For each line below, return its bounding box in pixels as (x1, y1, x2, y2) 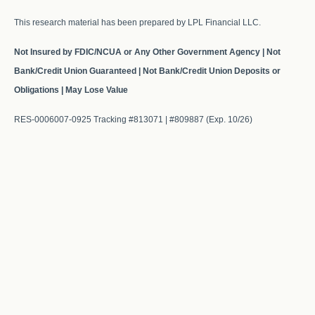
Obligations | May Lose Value (14, 84, 128, 95)
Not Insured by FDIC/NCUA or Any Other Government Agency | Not (14, 46, 281, 57)
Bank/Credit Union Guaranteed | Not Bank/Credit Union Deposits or (14, 65, 281, 76)
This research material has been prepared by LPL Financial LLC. (14, 17, 261, 27)
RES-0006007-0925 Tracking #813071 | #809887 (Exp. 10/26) (14, 114, 252, 124)
